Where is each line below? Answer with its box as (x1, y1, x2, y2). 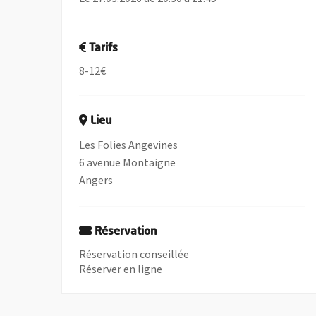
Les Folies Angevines (79, 138, 178, 152)
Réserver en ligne (79, 262, 163, 276)
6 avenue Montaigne (79, 155, 176, 169)
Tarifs (89, 43, 119, 54)
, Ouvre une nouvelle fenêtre (162, 261, 298, 275)
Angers (79, 173, 114, 187)
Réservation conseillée (79, 247, 190, 261)
